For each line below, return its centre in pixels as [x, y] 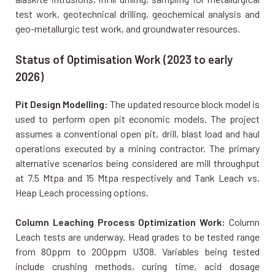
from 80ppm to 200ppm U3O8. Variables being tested [137, 251]
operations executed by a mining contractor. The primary [137, 148]
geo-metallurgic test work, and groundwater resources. [128, 29]
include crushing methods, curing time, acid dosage [137, 266]
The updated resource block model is [184, 104]
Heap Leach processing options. [82, 192]
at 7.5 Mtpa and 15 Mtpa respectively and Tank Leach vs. [137, 177]
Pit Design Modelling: [62, 104]
